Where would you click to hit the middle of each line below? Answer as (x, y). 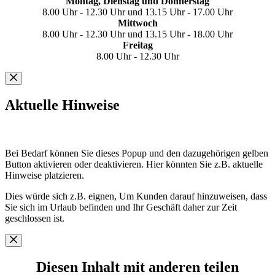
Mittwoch (137, 23)
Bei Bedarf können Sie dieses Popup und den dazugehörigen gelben (137, 153)
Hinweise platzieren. (45, 175)
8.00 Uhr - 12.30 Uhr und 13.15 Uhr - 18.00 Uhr (137, 34)
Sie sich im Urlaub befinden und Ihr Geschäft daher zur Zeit (121, 207)
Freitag (137, 45)
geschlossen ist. (35, 218)
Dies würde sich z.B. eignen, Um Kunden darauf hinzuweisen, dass (136, 196)
